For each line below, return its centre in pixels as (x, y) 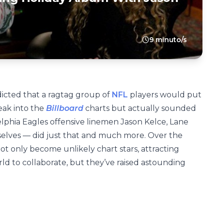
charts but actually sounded (140, 108)
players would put (165, 95)
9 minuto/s (168, 40)
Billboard (65, 108)
